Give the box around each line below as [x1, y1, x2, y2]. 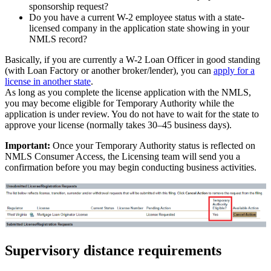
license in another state [5, 76, 91, 87]
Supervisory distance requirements [5, 242, 221, 258]
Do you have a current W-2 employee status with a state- [29, 11, 244, 22]
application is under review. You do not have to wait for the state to [5, 108, 259, 119]
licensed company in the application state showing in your [29, 22, 249, 33]
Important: [5, 140, 50, 151]
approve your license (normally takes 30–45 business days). [5, 119, 232, 130]
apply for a [214, 65, 255, 76]
